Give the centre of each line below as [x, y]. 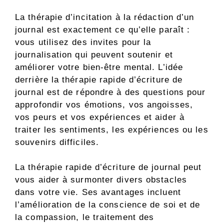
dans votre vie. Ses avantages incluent [98, 192]
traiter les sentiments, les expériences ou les [112, 129]
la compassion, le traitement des [85, 217]
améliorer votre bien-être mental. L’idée [99, 67]
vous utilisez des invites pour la [83, 42]
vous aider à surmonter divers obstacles [101, 180]
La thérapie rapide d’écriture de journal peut [108, 167]
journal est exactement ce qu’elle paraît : [103, 29]
